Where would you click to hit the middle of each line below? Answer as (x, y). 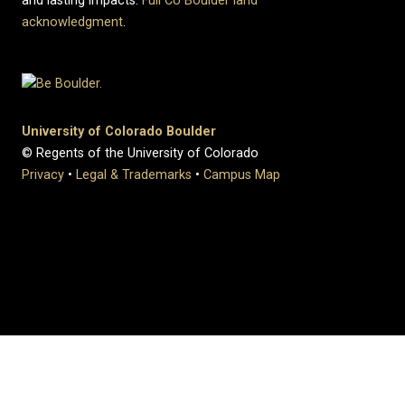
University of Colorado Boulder (119, 131)
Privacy (43, 174)
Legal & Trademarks (134, 174)
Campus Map (242, 174)
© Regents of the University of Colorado (140, 153)
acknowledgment (72, 22)
